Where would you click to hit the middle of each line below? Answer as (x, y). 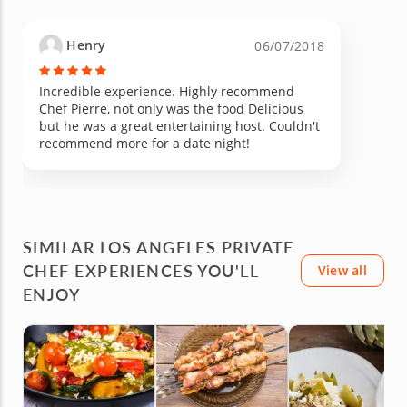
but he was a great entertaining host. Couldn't (179, 125)
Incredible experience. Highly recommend (167, 91)
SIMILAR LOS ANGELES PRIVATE (159, 246)
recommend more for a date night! (144, 143)
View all (342, 270)
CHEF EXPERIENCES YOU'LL (141, 270)
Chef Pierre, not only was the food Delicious (171, 108)
